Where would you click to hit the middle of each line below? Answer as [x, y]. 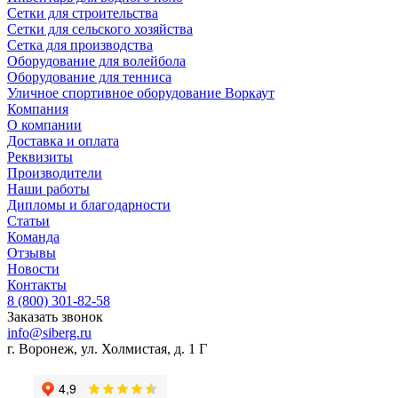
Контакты [37, 285]
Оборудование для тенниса [89, 77]
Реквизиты [40, 157]
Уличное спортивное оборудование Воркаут [141, 93]
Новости [33, 269]
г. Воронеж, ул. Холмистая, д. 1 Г [107, 349]
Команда [33, 237]
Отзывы [32, 253]
